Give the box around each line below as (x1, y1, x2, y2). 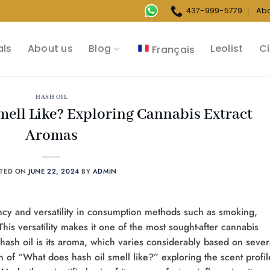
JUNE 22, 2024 (28, 166, 80, 176)
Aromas (25, 125, 78, 145)
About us (27, 42, 74, 56)
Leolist (210, 42, 243, 56)
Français (151, 42, 195, 57)
